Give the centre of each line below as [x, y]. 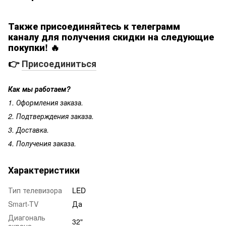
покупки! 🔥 [34, 48]
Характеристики [44, 170]
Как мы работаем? [39, 89]
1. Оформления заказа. [46, 102]
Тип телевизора [35, 190]
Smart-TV [23, 204]
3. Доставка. [29, 129]
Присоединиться [59, 64]
